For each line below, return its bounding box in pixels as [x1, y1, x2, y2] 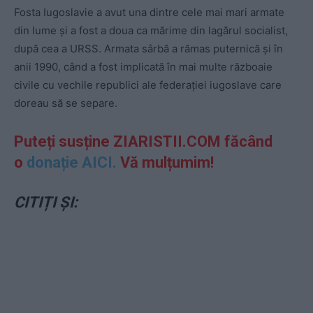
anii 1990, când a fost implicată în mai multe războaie [14, 60, 272, 74]
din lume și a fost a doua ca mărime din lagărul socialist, [14, 24, 288, 38]
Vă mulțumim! [117, 154, 214, 172]
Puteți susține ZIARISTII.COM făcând [14, 133, 272, 151]
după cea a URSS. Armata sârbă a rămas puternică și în [14, 42, 283, 56]
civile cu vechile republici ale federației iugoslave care [14, 78, 282, 92]
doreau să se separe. [14, 96, 117, 110]
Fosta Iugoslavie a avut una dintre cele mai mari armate [14, 6, 284, 20]
